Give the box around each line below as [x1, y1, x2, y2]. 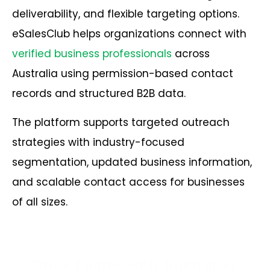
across [172, 46, 210, 61]
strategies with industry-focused [12, 134, 184, 149]
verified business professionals [12, 46, 172, 61]
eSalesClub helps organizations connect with [12, 27, 246, 42]
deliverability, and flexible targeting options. [12, 7, 239, 22]
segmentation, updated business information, [12, 154, 252, 169]
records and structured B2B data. [12, 86, 186, 101]
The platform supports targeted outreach [12, 115, 230, 130]
